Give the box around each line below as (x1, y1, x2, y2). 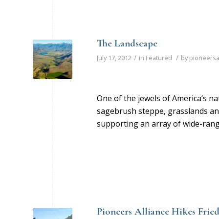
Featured (146, 53, 172, 62)
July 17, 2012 (97, 53, 131, 62)
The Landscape (97, 37, 157, 49)
